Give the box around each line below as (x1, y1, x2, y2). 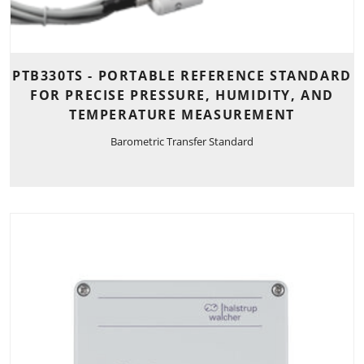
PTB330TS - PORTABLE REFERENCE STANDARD (12, 66, 352, 84)
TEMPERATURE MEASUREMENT (69, 105, 295, 123)
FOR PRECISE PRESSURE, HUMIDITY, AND (29, 85, 334, 104)
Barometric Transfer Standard (110, 134, 253, 149)
